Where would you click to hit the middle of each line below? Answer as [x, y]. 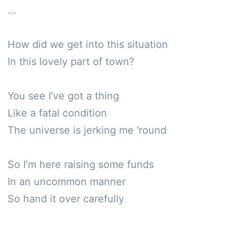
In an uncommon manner [67, 182]
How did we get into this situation [89, 44]
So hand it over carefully [67, 199]
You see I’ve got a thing [63, 96]
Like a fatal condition [59, 113]
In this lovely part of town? [71, 62]
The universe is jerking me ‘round [87, 130]
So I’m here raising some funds [81, 164]
